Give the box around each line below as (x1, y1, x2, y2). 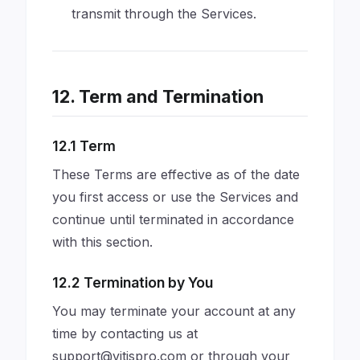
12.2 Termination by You (52, 274, 213, 291)
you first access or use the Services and (52, 189, 298, 205)
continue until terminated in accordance (52, 211, 294, 227)
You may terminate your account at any (52, 303, 296, 319)
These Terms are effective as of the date (52, 166, 300, 182)
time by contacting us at (52, 325, 198, 342)
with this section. (52, 234, 153, 250)
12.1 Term (52, 137, 116, 154)
